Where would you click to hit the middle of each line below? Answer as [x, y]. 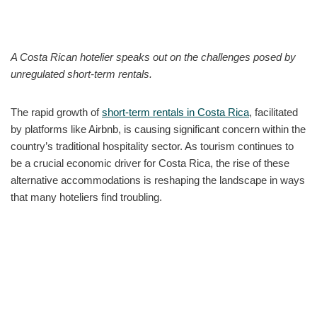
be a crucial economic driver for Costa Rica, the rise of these [150, 163]
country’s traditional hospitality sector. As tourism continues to [152, 146]
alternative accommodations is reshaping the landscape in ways [158, 180]
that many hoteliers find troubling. [86, 197]
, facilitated [273, 112]
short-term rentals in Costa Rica [175, 112]
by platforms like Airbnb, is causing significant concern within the [158, 129]
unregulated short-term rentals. [81, 74]
